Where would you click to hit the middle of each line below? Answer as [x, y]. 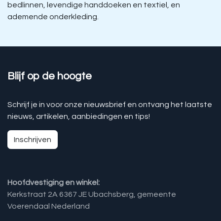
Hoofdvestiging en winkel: [54, 183]
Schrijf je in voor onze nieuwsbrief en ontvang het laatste [110, 105]
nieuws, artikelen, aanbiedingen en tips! [79, 117]
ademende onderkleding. [53, 17]
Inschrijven [33, 140]
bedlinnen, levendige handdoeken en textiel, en [94, 5]
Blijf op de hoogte [50, 76]
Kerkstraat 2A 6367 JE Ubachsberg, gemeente [92, 195]
